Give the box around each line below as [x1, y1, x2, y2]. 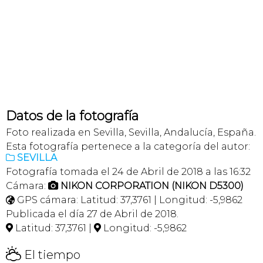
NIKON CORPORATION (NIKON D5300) [60, 180, 244, 192]
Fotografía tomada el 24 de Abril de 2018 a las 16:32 [6, 166, 251, 178]
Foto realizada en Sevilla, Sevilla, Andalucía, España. [6, 127, 256, 139]
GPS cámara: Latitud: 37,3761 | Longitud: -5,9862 [15, 194, 242, 206]
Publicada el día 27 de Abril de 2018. [6, 208, 178, 220]
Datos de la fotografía [6, 108, 139, 124]
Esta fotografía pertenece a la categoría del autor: [6, 141, 250, 153]
